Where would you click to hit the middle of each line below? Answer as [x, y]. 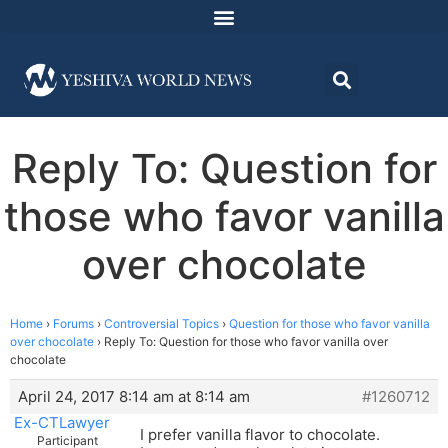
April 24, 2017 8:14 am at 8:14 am [134, 397]
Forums [73, 324]
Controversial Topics [161, 324]
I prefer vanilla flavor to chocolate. [260, 435]
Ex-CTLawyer [61, 423]
